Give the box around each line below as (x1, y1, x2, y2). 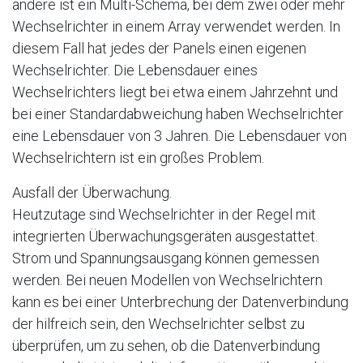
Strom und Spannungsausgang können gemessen (12, 250, 319, 267)
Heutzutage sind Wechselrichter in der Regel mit (12, 206, 316, 224)
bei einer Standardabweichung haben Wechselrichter (12, 105, 344, 123)
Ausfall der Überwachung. (12, 184, 172, 202)
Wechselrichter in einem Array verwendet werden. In (12, 18, 340, 36)
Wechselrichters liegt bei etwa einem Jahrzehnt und (12, 83, 338, 101)
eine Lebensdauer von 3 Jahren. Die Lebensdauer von (12, 127, 347, 145)
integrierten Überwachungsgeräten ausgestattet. (12, 228, 318, 246)
